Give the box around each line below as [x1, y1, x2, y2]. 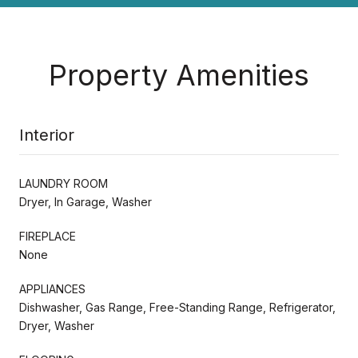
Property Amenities [49, 57, 309, 93]
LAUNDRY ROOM [19, 176, 108, 190]
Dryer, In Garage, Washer [19, 194, 152, 209]
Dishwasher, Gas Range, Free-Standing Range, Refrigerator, [19, 300, 336, 314]
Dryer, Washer [19, 318, 94, 332]
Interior [19, 125, 74, 145]
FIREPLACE [19, 229, 76, 243]
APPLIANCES [19, 281, 86, 296]
